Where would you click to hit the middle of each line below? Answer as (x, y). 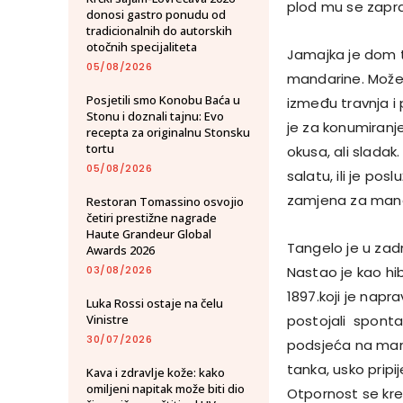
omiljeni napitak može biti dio (166, 388)
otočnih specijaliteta (142, 46)
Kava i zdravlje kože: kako (156, 372)
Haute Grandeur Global (149, 233)
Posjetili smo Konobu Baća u (163, 99)
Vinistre (107, 319)
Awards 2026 (121, 250)
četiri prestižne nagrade (152, 217)
